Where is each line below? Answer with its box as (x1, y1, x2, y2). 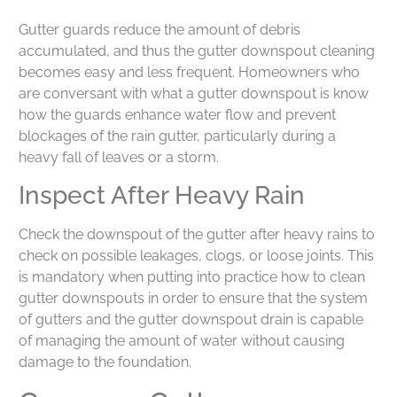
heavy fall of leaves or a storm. (19, 149, 219, 167)
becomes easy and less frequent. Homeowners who (19, 64, 360, 82)
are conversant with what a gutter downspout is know (19, 85, 369, 103)
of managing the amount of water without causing (19, 332, 345, 350)
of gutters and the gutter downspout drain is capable (19, 311, 363, 329)
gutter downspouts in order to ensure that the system (19, 290, 368, 307)
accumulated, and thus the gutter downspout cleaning (19, 43, 375, 60)
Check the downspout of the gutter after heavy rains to (19, 226, 375, 244)
